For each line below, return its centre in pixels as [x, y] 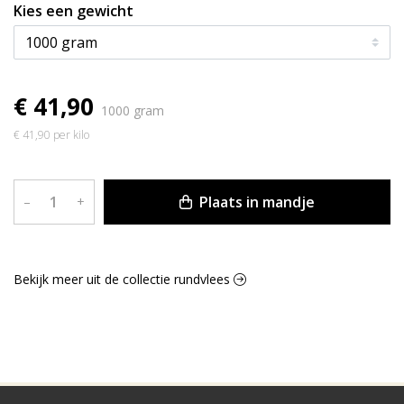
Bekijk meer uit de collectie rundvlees [124, 279]
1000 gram [133, 110]
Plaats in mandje [255, 202]
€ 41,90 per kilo [51, 134]
